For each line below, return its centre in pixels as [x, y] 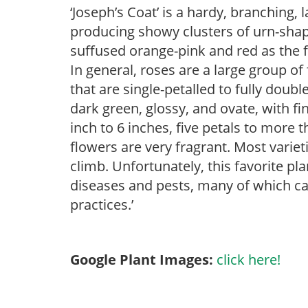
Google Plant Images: [142, 260]
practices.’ [102, 205]
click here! [249, 260]
